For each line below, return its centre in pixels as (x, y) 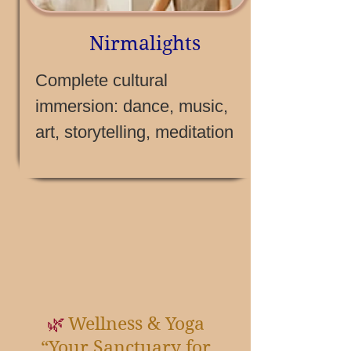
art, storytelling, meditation (134, 132)
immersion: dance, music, (132, 106)
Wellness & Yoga (136, 324)
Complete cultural (101, 80)
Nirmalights (145, 43)
